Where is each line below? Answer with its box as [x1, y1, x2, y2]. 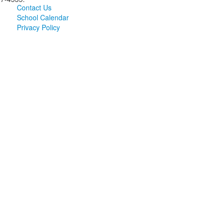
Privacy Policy [16, 22, 60, 32]
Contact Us [16, 2, 52, 12]
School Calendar [16, 12, 69, 22]
